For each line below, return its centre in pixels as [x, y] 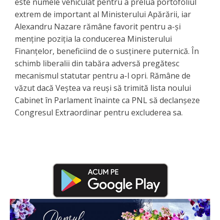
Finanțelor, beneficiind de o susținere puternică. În [107, 51]
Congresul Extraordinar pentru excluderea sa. [99, 113]
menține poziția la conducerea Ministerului [93, 39]
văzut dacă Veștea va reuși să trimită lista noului [103, 88]
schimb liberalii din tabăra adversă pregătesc [97, 64]
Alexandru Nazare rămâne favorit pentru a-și [98, 27]
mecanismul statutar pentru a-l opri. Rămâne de [103, 76]
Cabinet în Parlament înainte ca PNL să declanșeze [107, 100]
